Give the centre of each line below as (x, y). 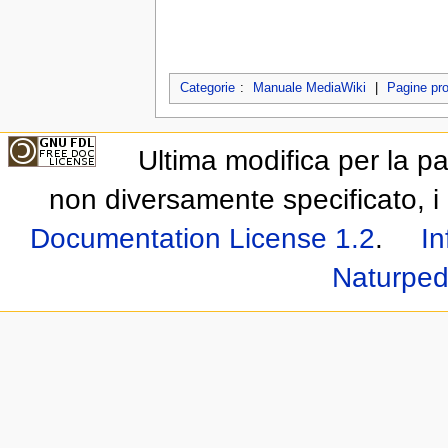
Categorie (207, 88)
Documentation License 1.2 (202, 239)
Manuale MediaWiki (309, 88)
